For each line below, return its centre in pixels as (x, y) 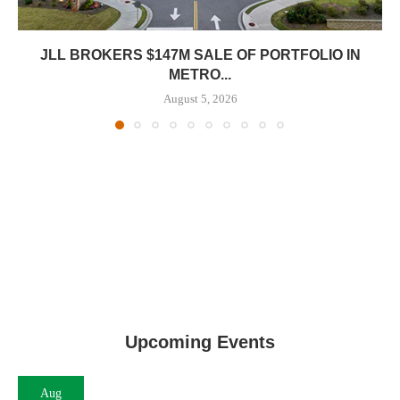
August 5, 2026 (200, 99)
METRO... (200, 75)
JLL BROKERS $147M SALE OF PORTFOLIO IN (200, 55)
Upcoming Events (200, 342)
